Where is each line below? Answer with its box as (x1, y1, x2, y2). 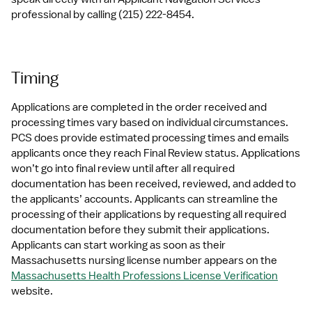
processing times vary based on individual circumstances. (11, 116, 288, 130)
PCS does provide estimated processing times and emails (11, 131, 289, 145)
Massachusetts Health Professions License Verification (11, 269, 278, 283)
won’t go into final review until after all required (11, 162, 235, 175)
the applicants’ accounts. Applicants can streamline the (11, 192, 278, 206)
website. (11, 284, 53, 298)
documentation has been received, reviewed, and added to (11, 177, 296, 191)
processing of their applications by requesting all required (11, 208, 286, 221)
